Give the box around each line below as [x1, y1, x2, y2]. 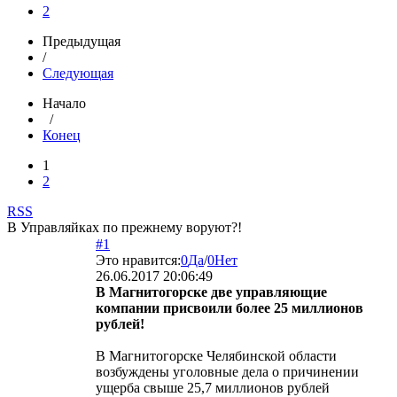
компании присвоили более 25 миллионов [96, 300, 363, 315]
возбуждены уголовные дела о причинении [96, 363, 359, 379]
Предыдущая [43, 33, 121, 49]
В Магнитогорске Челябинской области [96, 347, 337, 363]
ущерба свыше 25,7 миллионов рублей [96, 379, 330, 395]
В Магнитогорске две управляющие [96, 284, 327, 300]
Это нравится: [96, 252, 181, 268]
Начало [43, 95, 86, 111]
